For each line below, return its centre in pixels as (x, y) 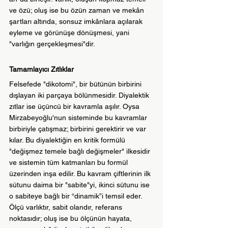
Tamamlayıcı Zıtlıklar (41, 69)
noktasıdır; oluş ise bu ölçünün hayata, (72, 219)
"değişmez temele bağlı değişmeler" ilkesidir (81, 151)
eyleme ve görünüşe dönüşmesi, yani (70, 33)
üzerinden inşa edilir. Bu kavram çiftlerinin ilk (81, 174)
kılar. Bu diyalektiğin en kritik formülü (68, 140)
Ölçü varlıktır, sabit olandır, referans (67, 207)
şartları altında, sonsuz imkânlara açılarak (77, 22)
